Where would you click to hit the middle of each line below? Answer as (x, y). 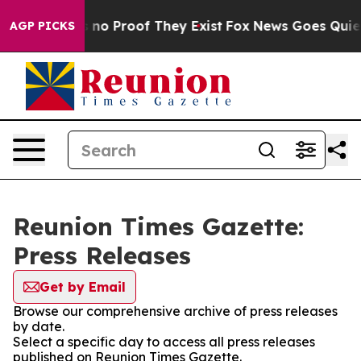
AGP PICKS (42, 26)
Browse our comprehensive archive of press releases (175, 311)
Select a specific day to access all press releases (164, 342)
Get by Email (83, 287)
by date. (39, 326)
